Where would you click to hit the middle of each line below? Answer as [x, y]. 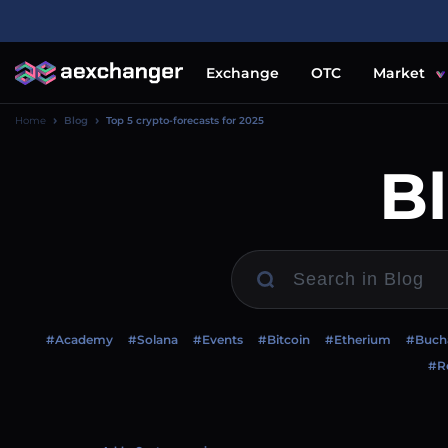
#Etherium [358, 339]
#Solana [153, 339]
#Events [218, 339]
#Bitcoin [284, 339]
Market [399, 72]
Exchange [242, 72]
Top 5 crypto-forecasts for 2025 [185, 120]
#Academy [79, 339]
